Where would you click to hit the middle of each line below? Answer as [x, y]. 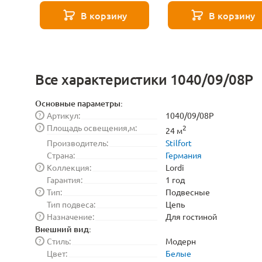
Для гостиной [191, 216]
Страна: [61, 155]
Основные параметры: [79, 103]
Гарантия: [65, 179]
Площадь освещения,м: [92, 127]
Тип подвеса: [71, 204]
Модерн [181, 241]
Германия [184, 155]
